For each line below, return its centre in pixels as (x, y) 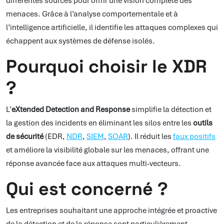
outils (203, 123)
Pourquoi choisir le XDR (106, 67)
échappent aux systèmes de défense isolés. (80, 41)
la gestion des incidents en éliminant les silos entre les (99, 123)
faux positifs (194, 137)
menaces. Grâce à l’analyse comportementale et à (92, 14)
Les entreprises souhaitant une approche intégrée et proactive (111, 211)
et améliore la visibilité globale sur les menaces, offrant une (107, 150)
